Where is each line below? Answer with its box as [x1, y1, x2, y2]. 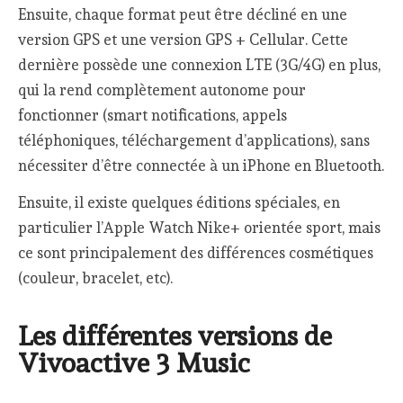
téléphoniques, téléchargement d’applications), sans [18, 130, 371, 149]
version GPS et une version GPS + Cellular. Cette [18, 30, 349, 49]
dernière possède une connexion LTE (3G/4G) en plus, [18, 55, 381, 74]
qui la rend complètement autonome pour [18, 80, 307, 99]
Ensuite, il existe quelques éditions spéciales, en [18, 193, 341, 211]
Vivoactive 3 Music [18, 346, 251, 379]
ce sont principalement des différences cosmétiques [18, 243, 374, 262]
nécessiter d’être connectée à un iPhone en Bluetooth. [18, 156, 385, 175]
